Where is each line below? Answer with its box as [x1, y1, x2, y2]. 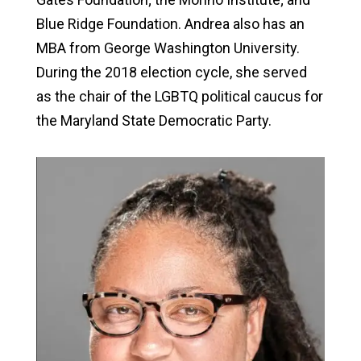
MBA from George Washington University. [35, 39, 300, 56]
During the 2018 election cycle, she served [35, 63, 307, 81]
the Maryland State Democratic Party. [35, 111, 272, 129]
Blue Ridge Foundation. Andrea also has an [35, 15, 305, 32]
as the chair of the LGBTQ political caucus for [35, 87, 323, 105]
